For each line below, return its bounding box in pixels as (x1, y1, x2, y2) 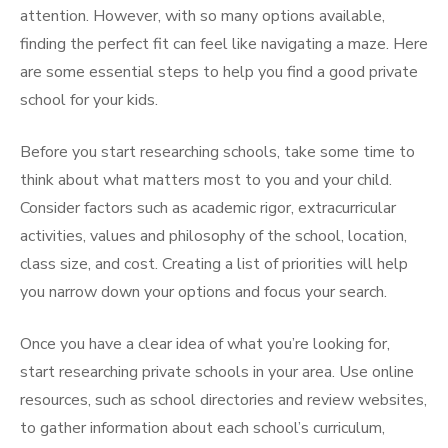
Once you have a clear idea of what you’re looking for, (20, 333, 390, 355)
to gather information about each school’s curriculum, (20, 417, 385, 439)
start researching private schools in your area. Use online (20, 361, 414, 383)
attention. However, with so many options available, (20, 5, 385, 27)
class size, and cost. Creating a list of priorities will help (20, 253, 408, 275)
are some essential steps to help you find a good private (20, 61, 418, 83)
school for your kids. (20, 89, 158, 111)
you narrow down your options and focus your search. (20, 281, 387, 303)
